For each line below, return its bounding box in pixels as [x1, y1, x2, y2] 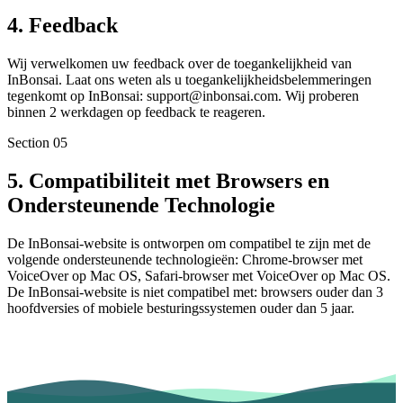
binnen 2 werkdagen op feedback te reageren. [7, 104, 265, 121]
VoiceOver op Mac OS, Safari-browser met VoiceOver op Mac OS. [7, 267, 390, 283]
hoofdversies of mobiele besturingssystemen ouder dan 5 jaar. [7, 300, 354, 316]
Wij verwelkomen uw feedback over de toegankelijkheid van [7, 56, 352, 72]
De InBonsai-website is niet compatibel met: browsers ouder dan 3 [7, 283, 383, 300]
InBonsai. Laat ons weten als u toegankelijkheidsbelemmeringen [7, 72, 372, 88]
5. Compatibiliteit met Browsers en [7, 169, 329, 193]
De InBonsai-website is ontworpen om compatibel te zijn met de [7, 235, 371, 251]
